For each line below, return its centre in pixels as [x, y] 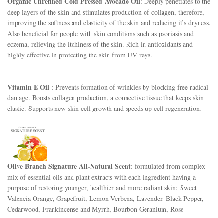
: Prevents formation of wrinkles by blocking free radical [130, 87]
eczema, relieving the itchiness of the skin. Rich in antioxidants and [100, 44]
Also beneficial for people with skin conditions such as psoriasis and [100, 33]
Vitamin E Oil [29, 87]
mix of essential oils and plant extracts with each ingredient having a [101, 177]
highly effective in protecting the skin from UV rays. [80, 55]
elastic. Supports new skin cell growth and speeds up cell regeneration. [104, 108]
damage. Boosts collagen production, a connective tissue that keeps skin [106, 98]
